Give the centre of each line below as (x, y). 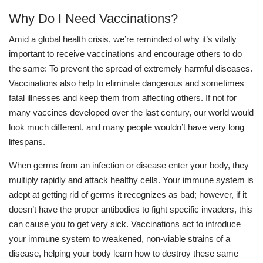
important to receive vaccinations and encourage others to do (125, 53)
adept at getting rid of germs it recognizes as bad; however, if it (128, 194)
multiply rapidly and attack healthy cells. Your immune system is (131, 180)
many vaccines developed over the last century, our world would (131, 112)
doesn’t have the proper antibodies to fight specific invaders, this (131, 209)
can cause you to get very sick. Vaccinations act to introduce (125, 224)
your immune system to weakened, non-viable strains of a (119, 238)
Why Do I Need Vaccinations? (93, 18)
